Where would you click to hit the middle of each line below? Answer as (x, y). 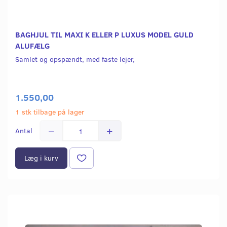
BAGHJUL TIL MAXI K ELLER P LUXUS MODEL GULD (104, 34)
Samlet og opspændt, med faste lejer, (75, 59)
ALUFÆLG (32, 46)
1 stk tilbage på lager (50, 112)
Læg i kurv (41, 158)
